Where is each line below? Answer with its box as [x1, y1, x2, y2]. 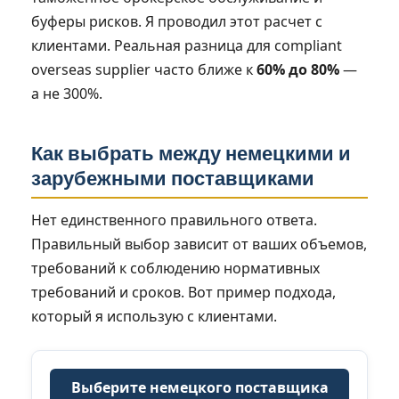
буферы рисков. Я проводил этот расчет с [31, 11, 322, 31]
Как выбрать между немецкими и [31, 141, 351, 166]
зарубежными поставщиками [31, 166, 314, 191]
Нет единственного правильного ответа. [31, 209, 317, 230]
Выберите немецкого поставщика [70, 377, 329, 397]
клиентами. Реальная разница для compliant [31, 35, 342, 55]
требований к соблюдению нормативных [31, 257, 320, 278]
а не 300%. [31, 83, 102, 103]
